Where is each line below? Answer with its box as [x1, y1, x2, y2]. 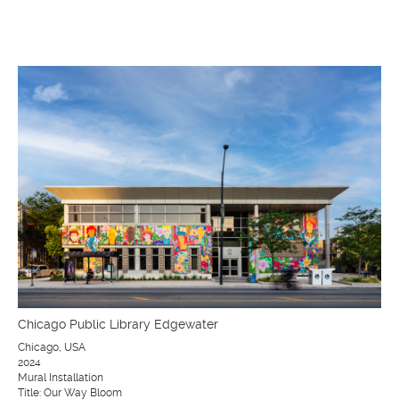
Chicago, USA [18, 341, 85, 354]
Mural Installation [18, 371, 103, 384]
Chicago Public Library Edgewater [18, 317, 218, 331]
